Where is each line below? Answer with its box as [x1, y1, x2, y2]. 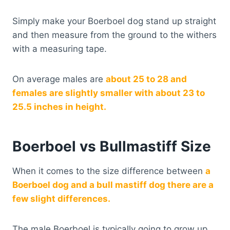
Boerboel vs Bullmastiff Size [12, 138, 215, 156]
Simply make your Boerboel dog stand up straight [12, 16, 216, 27]
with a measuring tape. [12, 44, 107, 54]
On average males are [12, 74, 106, 85]
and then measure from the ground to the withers [12, 30, 217, 41]
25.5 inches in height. [12, 102, 108, 112]
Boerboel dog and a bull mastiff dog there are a [12, 180, 214, 190]
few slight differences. [12, 194, 110, 204]
